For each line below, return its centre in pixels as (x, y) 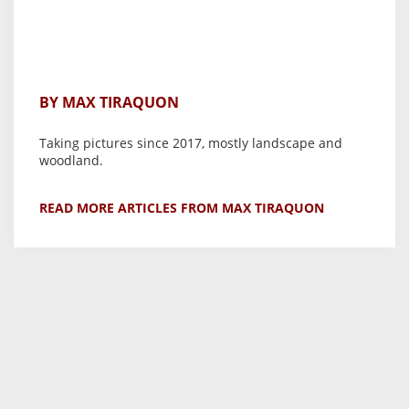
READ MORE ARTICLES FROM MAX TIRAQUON (182, 208)
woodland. (71, 161)
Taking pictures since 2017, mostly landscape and (191, 143)
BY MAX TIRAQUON (109, 103)
